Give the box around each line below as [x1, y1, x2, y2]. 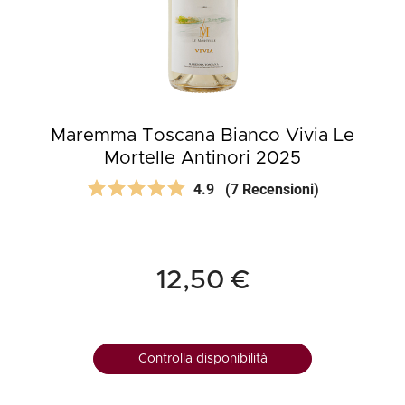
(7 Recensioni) [224, 181, 319, 198]
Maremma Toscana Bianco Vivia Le [51, 127, 354, 145]
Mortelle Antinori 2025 [104, 149, 301, 167]
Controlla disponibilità [137, 353, 268, 365]
